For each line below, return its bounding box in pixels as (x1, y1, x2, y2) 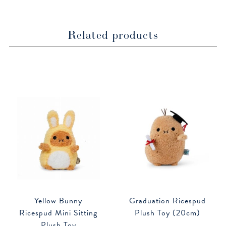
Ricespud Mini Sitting (19, 207, 98, 219)
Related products (68, 27, 158, 42)
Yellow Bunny (34, 195, 83, 207)
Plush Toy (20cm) (135, 207, 201, 219)
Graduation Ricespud (129, 195, 206, 207)
